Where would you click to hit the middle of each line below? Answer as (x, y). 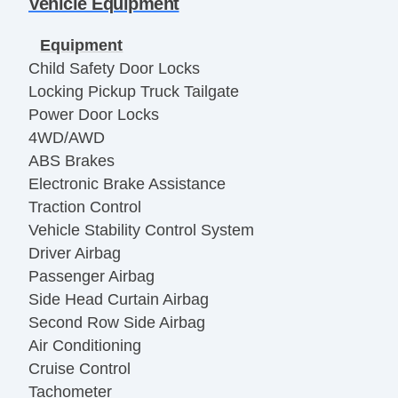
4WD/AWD (67, 138)
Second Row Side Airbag (117, 323)
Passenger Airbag (92, 277)
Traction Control (85, 207)
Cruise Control (80, 369)
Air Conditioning (85, 346)
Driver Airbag (75, 254)
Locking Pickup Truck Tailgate (134, 92)
